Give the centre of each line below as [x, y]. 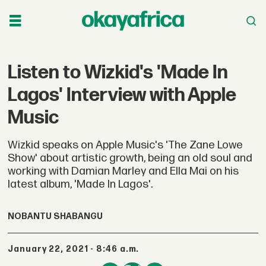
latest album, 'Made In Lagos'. [80, 184]
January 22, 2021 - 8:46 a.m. [77, 249]
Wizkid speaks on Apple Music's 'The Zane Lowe [126, 145]
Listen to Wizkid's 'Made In [118, 72]
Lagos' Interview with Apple [122, 95]
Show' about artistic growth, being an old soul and [130, 158]
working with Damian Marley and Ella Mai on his [123, 171]
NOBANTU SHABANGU [56, 217]
